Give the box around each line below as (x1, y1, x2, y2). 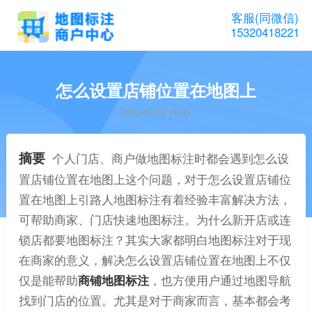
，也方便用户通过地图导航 (148, 272, 291, 289)
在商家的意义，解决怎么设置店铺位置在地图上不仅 (18, 251, 291, 269)
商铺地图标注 (77, 272, 149, 289)
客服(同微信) (231, 8, 299, 26)
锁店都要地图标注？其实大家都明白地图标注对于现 (18, 231, 291, 249)
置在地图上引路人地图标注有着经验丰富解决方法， (18, 191, 291, 208)
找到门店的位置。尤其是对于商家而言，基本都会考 (18, 292, 291, 309)
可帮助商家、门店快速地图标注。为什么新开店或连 (18, 211, 291, 228)
